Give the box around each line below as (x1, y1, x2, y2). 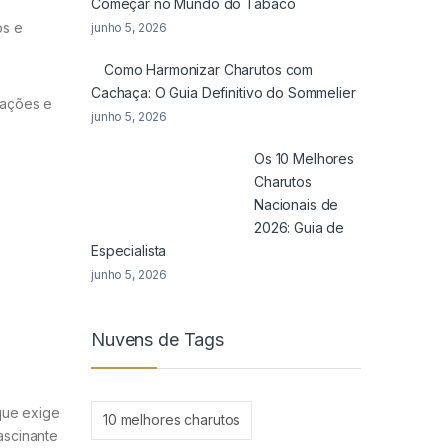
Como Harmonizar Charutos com (104, 61, 314, 79)
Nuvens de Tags (91, 329, 225, 351)
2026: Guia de (254, 219, 345, 237)
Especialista (91, 242, 167, 260)
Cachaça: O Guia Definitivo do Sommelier (91, 84, 356, 102)
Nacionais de (254, 196, 339, 214)
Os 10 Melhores (254, 150, 355, 168)
